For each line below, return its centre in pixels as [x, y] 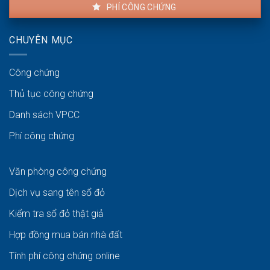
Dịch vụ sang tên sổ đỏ [57, 193]
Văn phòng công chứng [58, 172]
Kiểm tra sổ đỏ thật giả [56, 214]
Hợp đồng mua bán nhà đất [66, 235]
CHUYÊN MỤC [41, 40]
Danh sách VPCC [44, 115]
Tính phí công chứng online [64, 256]
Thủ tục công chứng [51, 94]
